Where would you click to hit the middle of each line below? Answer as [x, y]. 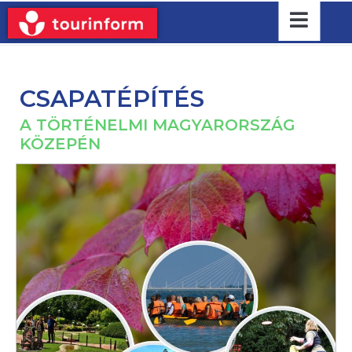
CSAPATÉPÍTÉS [112, 99]
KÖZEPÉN [60, 144]
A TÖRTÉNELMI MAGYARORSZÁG [158, 125]
